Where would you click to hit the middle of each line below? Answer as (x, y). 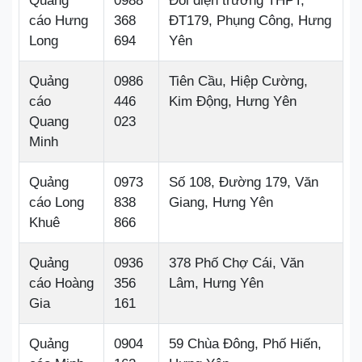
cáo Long (57, 203)
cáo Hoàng (61, 284)
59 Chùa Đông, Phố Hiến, (245, 344)
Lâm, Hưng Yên (216, 284)
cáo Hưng (59, 21)
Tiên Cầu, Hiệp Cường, (238, 82)
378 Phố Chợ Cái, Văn (236, 263)
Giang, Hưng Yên (221, 203)
